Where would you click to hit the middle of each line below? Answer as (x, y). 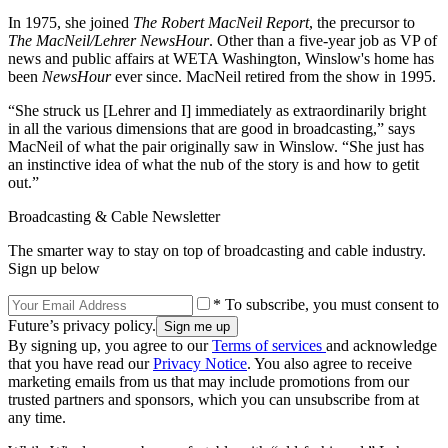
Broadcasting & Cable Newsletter (114, 216)
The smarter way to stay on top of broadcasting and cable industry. (217, 250)
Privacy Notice (200, 363)
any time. (37, 417)
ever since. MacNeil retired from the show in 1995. (273, 76)
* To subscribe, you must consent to (326, 304)
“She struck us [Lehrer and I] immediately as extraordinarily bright (217, 110)
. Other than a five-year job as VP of (323, 40)
